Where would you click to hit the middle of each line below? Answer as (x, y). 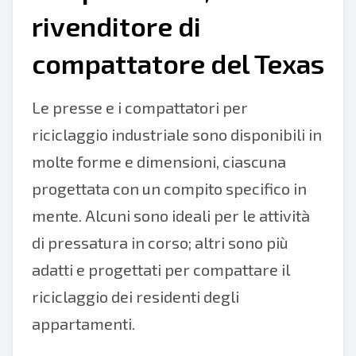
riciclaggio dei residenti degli (135, 296)
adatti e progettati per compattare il (161, 269)
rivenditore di (116, 26)
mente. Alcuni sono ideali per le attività (171, 215)
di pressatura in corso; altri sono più (160, 242)
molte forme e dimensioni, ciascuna (159, 161)
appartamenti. (83, 323)
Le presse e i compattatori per (140, 107)
